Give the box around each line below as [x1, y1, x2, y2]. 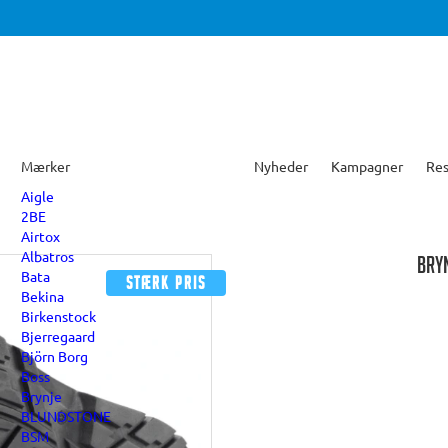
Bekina [21, 287, 64, 305]
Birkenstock [21, 307, 96, 325]
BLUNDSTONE [21, 407, 111, 425]
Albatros [21, 247, 74, 265]
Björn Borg [21, 347, 88, 365]
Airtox [21, 227, 60, 245]
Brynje [21, 387, 62, 405]
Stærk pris [126, 275, 206, 297]
